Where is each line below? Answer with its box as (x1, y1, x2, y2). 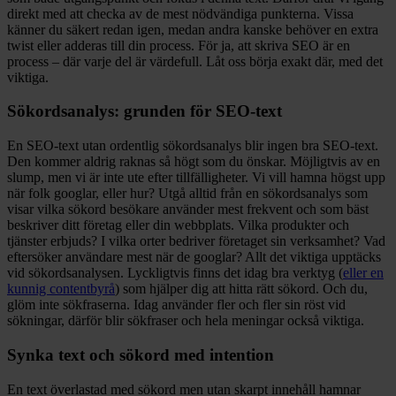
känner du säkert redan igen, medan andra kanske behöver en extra (7, 21, 378, 37)
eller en (343, 265, 384, 281)
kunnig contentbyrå (7, 281, 115, 297)
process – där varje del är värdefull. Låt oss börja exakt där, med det (7, 53, 383, 69)
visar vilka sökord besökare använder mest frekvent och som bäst (7, 202, 369, 217)
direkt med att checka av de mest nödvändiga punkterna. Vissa (7, 5, 354, 21)
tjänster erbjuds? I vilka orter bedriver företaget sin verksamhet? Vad (7, 233, 385, 249)
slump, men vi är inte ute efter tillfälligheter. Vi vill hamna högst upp (7, 170, 385, 186)
